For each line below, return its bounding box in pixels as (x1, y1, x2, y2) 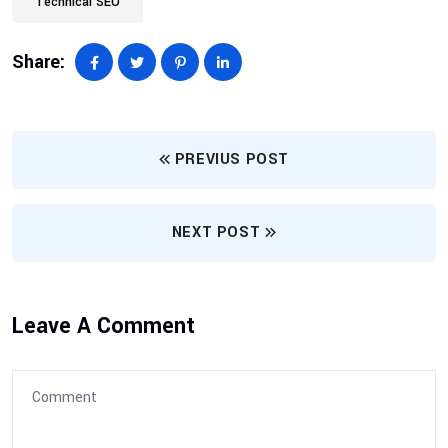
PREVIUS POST (174, 149, 290, 171)
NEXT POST (171, 222, 261, 244)
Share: (12, 49, 65, 76)
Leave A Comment (12, 310, 195, 343)
